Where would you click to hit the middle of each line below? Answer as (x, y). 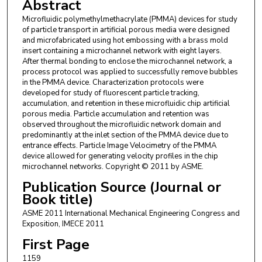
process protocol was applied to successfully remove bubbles (130, 72)
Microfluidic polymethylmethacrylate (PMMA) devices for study (130, 19)
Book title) (57, 199)
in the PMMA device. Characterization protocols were (113, 82)
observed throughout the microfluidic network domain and (121, 124)
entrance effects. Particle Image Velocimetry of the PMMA (119, 145)
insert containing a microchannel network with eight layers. (122, 51)
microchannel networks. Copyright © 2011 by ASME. (113, 166)
